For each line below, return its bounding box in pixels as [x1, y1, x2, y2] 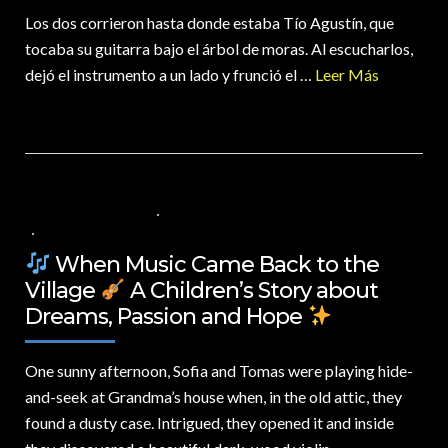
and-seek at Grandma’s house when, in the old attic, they [25, 387, 402, 407]
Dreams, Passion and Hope [25, 303, 307, 331]
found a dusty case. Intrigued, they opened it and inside [25, 413, 394, 433]
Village [25, 277, 100, 305]
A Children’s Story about [125, 277, 379, 305]
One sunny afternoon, [25, 361, 170, 381]
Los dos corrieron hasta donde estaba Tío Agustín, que [25, 13, 394, 33]
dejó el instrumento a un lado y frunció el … [25, 65, 315, 85]
